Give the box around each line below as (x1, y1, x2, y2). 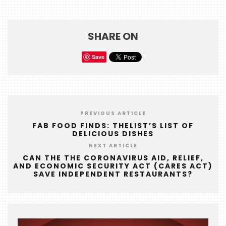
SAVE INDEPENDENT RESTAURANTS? (33, 169, 193, 180)
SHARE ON (88, 29, 138, 44)
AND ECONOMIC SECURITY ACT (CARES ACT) (13, 161, 213, 172)
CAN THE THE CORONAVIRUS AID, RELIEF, (22, 153, 204, 163)
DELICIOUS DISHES (72, 129, 154, 139)
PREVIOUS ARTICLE (80, 109, 146, 118)
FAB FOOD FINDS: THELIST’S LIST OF (32, 121, 194, 131)
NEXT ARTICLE (88, 142, 138, 150)
